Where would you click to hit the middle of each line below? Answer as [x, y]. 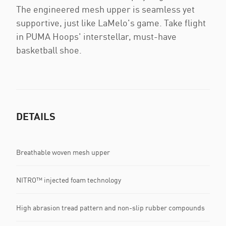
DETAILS [36, 116]
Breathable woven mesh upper [63, 152]
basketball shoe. [49, 50]
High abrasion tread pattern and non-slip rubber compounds [110, 207]
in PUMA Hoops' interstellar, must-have [96, 37]
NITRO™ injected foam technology [69, 180]
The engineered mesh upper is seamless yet [105, 9]
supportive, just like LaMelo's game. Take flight [111, 23]
